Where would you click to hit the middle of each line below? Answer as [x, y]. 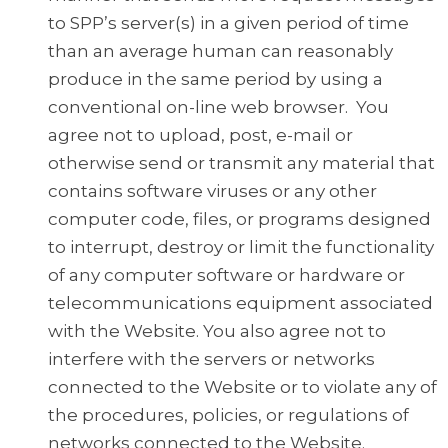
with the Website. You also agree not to [217, 331]
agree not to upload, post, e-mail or [200, 135]
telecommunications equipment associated [240, 303]
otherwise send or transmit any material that [241, 163]
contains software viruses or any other [212, 191]
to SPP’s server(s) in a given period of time [228, 23]
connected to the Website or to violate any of [242, 387]
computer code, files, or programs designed [239, 219]
